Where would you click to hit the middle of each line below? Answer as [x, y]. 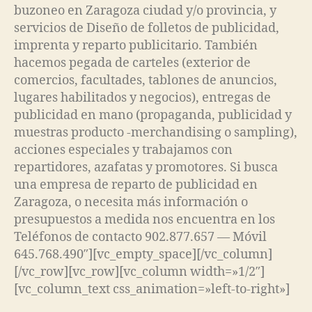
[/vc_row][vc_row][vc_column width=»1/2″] [139, 272]
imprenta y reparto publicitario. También [136, 45]
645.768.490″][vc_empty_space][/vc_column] [143, 254]
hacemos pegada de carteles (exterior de [132, 63]
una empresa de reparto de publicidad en [136, 185]
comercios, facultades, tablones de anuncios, [146, 80]
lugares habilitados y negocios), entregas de [142, 97]
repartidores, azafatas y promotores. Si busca [146, 167]
